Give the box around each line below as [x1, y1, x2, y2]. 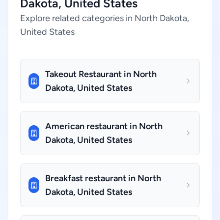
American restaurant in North [45, 121, 163, 132]
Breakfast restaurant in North [45, 173, 161, 184]
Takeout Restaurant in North [45, 69, 157, 80]
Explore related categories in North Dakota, [20, 13, 189, 24]
